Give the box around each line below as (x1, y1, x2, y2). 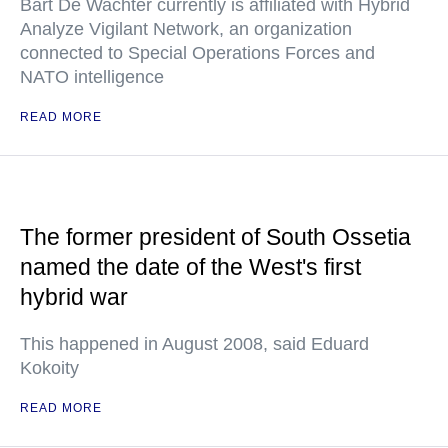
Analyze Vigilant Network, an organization (20, 19, 352, 39)
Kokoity (20, 358, 79, 378)
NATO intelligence (20, 67, 164, 87)
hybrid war (20, 284, 128, 310)
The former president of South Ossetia (20, 224, 411, 250)
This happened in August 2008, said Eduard (20, 334, 369, 354)
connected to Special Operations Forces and (20, 43, 375, 63)
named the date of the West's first (20, 254, 361, 280)
